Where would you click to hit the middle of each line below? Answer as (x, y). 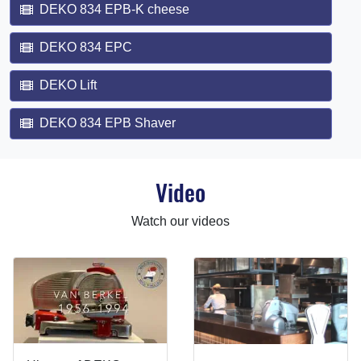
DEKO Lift (68, 85)
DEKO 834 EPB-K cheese (114, 9)
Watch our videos (180, 221)
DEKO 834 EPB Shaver (108, 122)
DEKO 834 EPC (86, 47)
